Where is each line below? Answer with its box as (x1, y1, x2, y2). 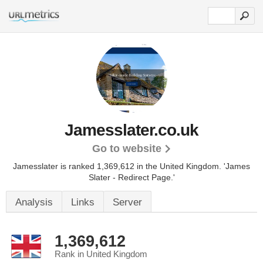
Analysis (15, 197, 53, 208)
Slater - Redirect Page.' (88, 173, 175, 182)
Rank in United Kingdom (55, 249, 147, 259)
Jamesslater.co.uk (65, 121, 198, 139)
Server (113, 197, 142, 208)
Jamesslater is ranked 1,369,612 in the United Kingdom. (13, 161, 224, 171)
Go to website (92, 143, 161, 154)
